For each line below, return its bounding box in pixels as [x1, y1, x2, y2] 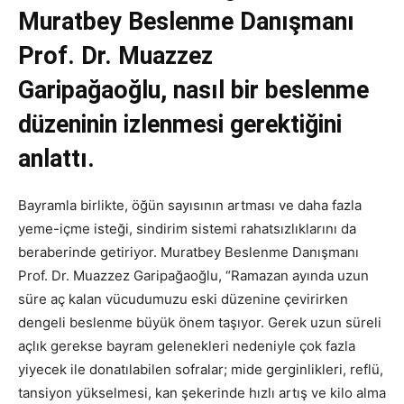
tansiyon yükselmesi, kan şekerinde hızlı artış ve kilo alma [18, 384, 386, 402]
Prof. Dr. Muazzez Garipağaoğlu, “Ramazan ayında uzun [18, 267, 369, 285]
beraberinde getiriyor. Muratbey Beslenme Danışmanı [18, 243, 359, 262]
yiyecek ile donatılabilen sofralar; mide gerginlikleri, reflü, [18, 361, 383, 379]
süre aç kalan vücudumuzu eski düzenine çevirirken [18, 290, 348, 308]
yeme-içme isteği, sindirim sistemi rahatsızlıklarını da [18, 220, 356, 238]
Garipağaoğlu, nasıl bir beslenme [18, 76, 369, 106]
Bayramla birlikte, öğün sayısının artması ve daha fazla [18, 197, 362, 215]
